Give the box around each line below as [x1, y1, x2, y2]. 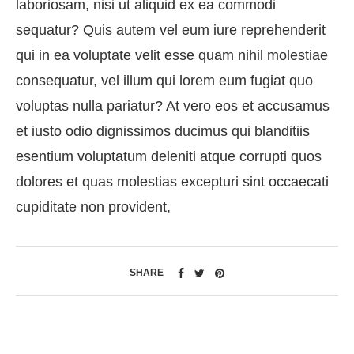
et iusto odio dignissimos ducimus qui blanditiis [16, 122, 310, 139]
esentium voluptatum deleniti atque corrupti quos [16, 148, 322, 164]
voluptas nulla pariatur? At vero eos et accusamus [16, 97, 330, 114]
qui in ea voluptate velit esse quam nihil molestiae [16, 47, 328, 63]
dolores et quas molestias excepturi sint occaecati [16, 173, 329, 190]
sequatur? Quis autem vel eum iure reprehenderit [16, 21, 326, 38]
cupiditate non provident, [16, 198, 171, 215]
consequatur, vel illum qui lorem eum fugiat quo [16, 72, 313, 88]
